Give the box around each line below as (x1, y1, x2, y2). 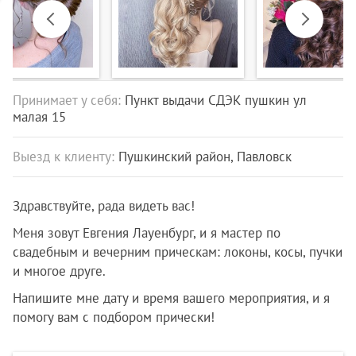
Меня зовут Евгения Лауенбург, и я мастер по (13, 224, 281, 242)
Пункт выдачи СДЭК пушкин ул (121, 91, 307, 109)
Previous (33, 11, 79, 25)
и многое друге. (13, 262, 106, 280)
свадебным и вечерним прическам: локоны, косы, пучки (13, 243, 342, 261)
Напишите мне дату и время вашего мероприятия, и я (13, 289, 330, 307)
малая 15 (13, 108, 66, 126)
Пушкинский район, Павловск (114, 148, 292, 165)
